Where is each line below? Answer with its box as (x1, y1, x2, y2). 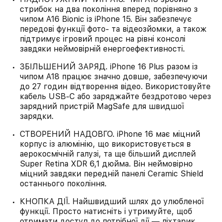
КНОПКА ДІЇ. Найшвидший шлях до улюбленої (20, 197, 204, 206)
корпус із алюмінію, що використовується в (20, 139, 191, 149)
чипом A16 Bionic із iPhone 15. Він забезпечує (20, 14, 192, 24)
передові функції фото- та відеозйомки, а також (20, 24, 207, 34)
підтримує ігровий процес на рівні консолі (20, 34, 185, 44)
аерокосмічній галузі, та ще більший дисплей (20, 149, 196, 159)
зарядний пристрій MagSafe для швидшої (20, 102, 184, 111)
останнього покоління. (20, 179, 107, 188)
